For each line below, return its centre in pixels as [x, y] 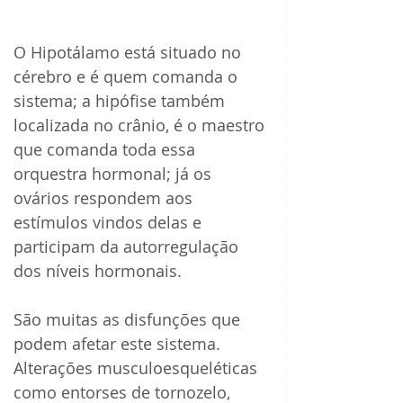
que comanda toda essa [107, 150]
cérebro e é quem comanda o [128, 77]
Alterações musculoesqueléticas [138, 368]
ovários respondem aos [105, 198]
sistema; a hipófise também [121, 101]
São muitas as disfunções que [129, 320]
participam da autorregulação [128, 247]
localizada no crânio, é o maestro [141, 125]
